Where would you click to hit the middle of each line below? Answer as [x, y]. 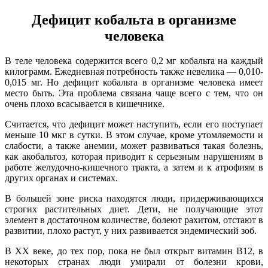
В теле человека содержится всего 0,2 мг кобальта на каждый [134, 61]
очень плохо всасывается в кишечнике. [85, 104]
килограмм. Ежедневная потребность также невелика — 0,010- [134, 72]
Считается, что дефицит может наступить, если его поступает [134, 124]
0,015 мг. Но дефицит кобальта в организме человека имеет [134, 83]
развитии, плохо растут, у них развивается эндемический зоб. [131, 231]
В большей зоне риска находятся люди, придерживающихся [134, 199]
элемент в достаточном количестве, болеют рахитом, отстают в [134, 220]
